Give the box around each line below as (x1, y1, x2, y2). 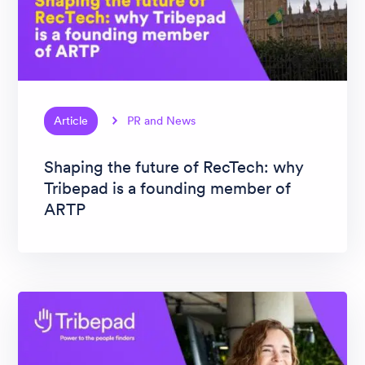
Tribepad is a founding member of (44, 177, 291, 199)
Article (54, 112, 88, 128)
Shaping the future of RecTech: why (44, 156, 304, 178)
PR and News (127, 112, 196, 128)
